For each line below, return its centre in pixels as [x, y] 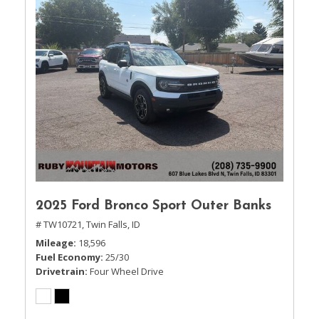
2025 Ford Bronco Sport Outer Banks [153, 206]
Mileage [54, 243]
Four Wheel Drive [127, 271]
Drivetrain [60, 271]
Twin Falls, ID [113, 224]
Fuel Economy [68, 257]
